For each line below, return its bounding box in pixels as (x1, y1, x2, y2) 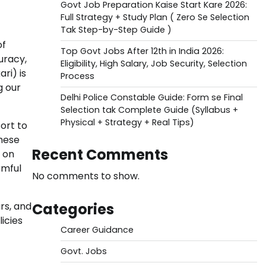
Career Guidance (60, 224, 134, 236)
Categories (31, 199, 114, 219)
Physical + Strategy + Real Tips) (60, 116, 194, 128)
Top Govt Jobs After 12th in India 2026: (60, 45, 224, 57)
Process (60, 70, 94, 82)
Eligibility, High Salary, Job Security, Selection (60, 58, 247, 69)
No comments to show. (31, 169, 140, 183)
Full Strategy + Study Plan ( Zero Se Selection (60, 11, 249, 23)
